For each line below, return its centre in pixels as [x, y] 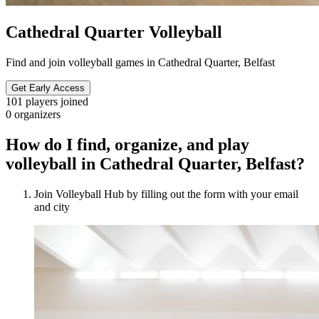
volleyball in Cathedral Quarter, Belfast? [155, 163]
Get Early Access [48, 88]
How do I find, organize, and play [127, 144]
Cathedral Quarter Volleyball [114, 32]
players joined [57, 101]
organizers [37, 114]
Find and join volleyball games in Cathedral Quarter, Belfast [140, 62]
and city [52, 206]
